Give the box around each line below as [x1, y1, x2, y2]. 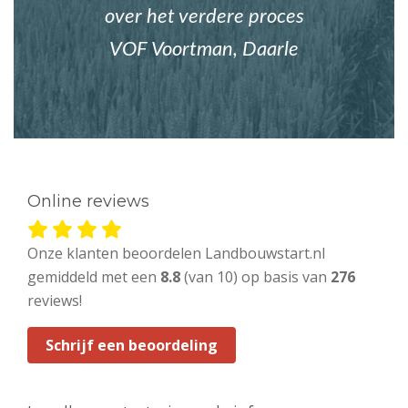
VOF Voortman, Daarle [109, 39, 299, 60]
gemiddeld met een [27, 267, 160, 288]
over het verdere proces [104, 6, 304, 27]
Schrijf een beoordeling [46, 335, 218, 356]
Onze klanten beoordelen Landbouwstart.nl [27, 243, 325, 264]
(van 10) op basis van [180, 267, 331, 288]
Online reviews [27, 191, 149, 212]
